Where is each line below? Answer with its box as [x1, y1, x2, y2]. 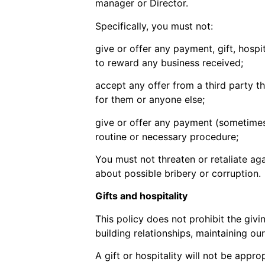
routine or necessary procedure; [95, 130, 238, 143]
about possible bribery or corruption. [95, 167, 261, 180]
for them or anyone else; [95, 93, 205, 106]
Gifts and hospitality [95, 190, 188, 202]
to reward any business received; [95, 56, 243, 69]
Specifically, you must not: [95, 20, 213, 32]
